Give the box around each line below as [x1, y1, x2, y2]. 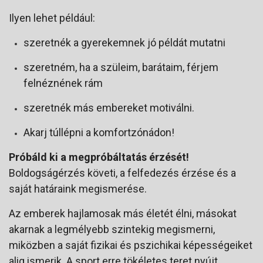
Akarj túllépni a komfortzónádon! [23, 126, 174, 139]
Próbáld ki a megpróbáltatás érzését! [9, 151, 189, 164]
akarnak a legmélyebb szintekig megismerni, [9, 223, 215, 236]
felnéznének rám [23, 77, 103, 90]
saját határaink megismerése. [9, 183, 147, 195]
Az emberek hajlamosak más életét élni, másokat [9, 207, 237, 220]
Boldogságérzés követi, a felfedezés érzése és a [9, 167, 236, 180]
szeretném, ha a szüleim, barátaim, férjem [23, 61, 218, 74]
